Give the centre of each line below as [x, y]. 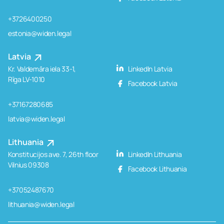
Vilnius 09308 [28, 164]
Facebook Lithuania [157, 168]
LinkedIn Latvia [149, 68]
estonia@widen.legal [40, 33]
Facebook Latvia [152, 83]
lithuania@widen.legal [41, 204]
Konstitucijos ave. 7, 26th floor [53, 154]
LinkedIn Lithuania [154, 154]
